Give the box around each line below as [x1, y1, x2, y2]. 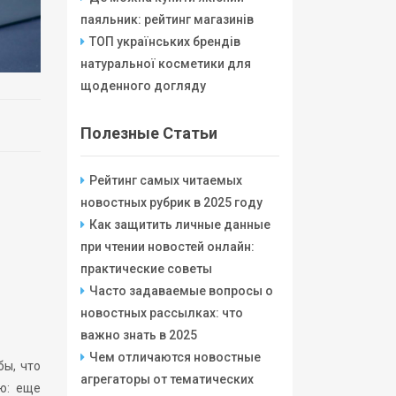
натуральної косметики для [80, 57, 251, 71]
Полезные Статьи [80, 124, 217, 142]
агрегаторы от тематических [80, 372, 254, 386]
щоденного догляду [80, 79, 206, 93]
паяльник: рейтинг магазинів [80, 12, 254, 27]
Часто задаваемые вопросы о [89, 284, 273, 298]
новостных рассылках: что [80, 306, 243, 320]
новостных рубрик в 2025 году [80, 195, 263, 209]
